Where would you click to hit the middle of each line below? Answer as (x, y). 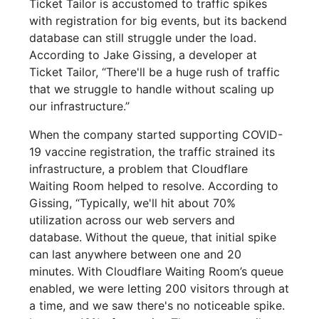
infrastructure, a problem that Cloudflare (139, 169)
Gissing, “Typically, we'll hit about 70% (133, 203)
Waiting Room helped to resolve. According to (154, 186)
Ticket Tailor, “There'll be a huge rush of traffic (155, 72)
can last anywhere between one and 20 (136, 255)
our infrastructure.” (80, 106)
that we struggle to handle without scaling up (152, 89)
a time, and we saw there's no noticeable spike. (157, 306)
